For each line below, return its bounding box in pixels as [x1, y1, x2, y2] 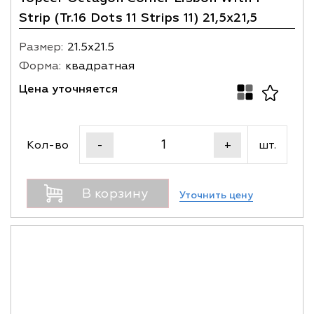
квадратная [65, 59, 135, 73]
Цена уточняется [19, 82, 118, 96]
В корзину [82, 185, 148, 202]
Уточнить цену [179, 189, 253, 201]
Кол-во [27, 137, 69, 152]
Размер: [19, 40, 63, 54]
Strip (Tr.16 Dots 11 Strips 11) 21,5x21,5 [19, 10, 258, 26]
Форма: [19, 59, 61, 73]
